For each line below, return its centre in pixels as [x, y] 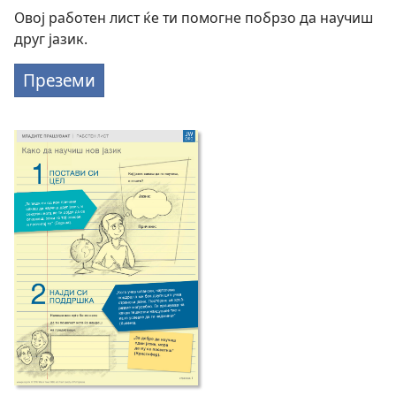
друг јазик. [51, 39]
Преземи [59, 80]
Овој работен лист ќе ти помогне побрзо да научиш [194, 18]
